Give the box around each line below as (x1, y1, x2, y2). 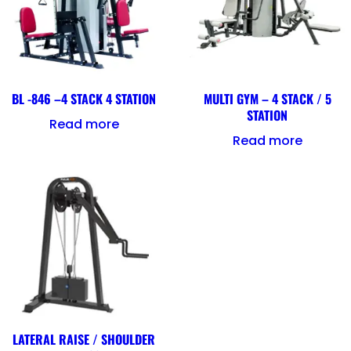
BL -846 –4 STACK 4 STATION (12, 89, 156, 109)
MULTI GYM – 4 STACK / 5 (203, 89, 331, 109)
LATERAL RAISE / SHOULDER (13, 330, 155, 349)
